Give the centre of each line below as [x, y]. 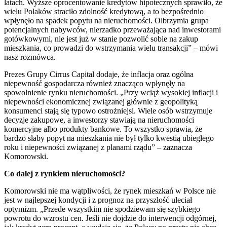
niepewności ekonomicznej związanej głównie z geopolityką [101, 101]
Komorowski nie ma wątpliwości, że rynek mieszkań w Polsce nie [110, 191]
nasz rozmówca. [30, 57]
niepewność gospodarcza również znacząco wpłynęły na [94, 83]
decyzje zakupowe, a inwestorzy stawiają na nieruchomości [99, 120]
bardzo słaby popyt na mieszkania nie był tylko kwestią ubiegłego [109, 138]
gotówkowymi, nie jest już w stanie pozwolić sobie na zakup [101, 39]
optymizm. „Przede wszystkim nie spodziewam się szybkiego [102, 209]
